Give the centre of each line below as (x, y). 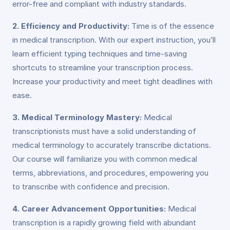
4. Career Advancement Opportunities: (89, 209)
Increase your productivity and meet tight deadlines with (112, 81)
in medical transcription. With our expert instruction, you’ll (114, 40)
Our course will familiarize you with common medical (105, 159)
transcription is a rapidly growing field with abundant (104, 223)
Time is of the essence (172, 26)
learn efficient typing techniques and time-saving (100, 54)
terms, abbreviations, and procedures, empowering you (110, 173)
